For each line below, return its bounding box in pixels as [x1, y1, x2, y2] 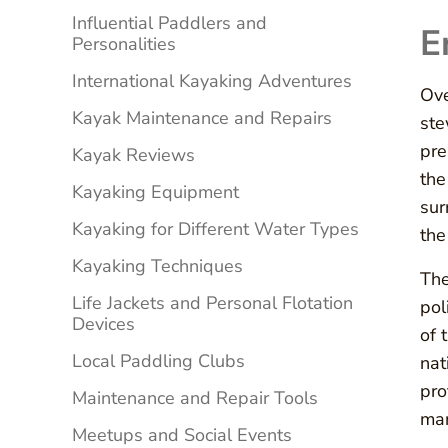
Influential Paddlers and [72, 11, 267, 36]
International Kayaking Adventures [72, 69, 352, 94]
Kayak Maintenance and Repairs [72, 106, 332, 131]
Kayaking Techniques [72, 254, 243, 279]
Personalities [72, 32, 176, 57]
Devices [72, 312, 135, 337]
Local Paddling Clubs [72, 349, 245, 374]
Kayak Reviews [72, 143, 195, 168]
